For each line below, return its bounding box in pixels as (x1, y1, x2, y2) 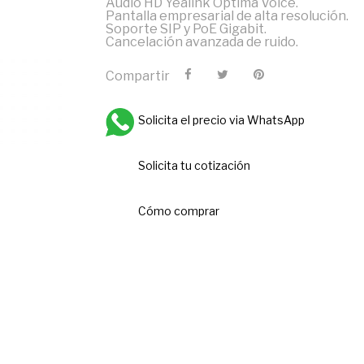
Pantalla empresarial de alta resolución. (105, 8, 349, 24)
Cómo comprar (137, 204, 219, 218)
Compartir (105, 67, 170, 84)
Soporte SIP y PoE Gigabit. (105, 21, 266, 37)
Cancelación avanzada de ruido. (105, 34, 298, 50)
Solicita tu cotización (137, 158, 250, 172)
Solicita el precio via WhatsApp (137, 113, 305, 127)
